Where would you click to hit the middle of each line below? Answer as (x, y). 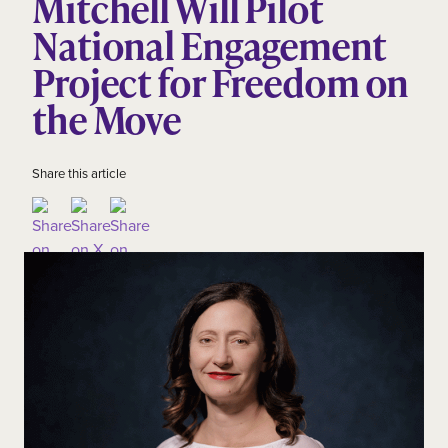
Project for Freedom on (220, 82)
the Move (107, 119)
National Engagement (209, 45)
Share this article (79, 173)
